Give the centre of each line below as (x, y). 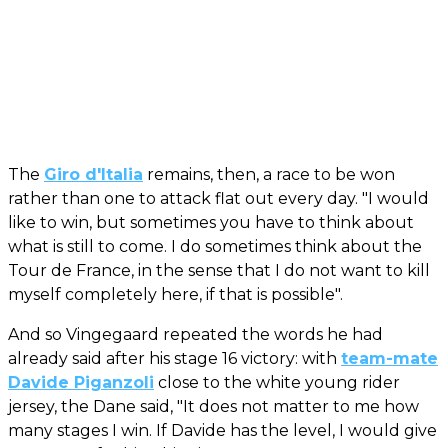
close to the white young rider (277, 382)
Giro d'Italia (93, 174)
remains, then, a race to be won (269, 174)
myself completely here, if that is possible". (175, 294)
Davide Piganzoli (81, 382)
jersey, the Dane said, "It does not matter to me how (213, 406)
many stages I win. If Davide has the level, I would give (222, 430)
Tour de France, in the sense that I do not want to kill (219, 270)
